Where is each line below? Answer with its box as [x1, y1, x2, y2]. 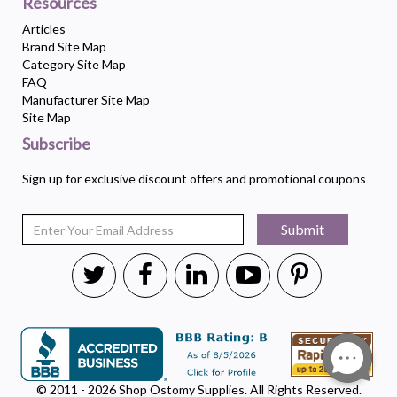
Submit [281, 221, 325, 237]
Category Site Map [22, 57, 126, 72]
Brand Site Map [22, 39, 106, 54]
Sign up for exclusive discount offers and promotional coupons [22, 171, 366, 186]
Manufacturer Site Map [22, 92, 150, 107]
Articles [22, 21, 66, 36]
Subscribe [22, 134, 90, 153]
